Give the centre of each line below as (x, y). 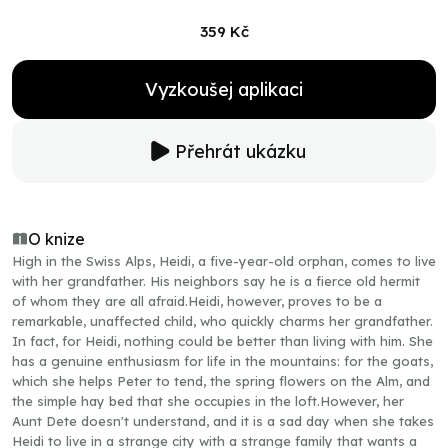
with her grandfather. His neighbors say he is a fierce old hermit (216, 281)
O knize (56, 239)
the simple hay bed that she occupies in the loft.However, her (208, 401)
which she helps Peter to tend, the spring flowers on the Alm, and (221, 381)
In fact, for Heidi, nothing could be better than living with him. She (222, 341)
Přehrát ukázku (240, 151)
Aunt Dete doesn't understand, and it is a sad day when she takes (223, 421)
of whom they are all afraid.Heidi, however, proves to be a (197, 301)
